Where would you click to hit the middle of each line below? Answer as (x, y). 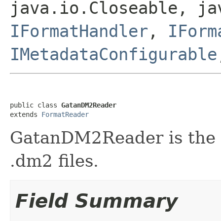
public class (36, 105)
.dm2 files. (54, 161)
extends (26, 114)
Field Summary (96, 201)
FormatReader (65, 114)
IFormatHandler (79, 31)
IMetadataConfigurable (113, 54)
